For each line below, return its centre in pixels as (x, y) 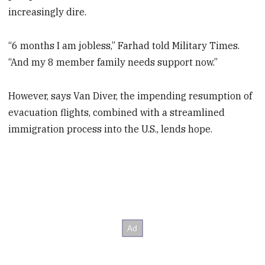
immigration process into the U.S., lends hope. (111, 129)
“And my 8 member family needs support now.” (113, 62)
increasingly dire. (48, 12)
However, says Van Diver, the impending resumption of (130, 96)
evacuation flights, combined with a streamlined (117, 113)
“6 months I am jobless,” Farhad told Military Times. (124, 46)
